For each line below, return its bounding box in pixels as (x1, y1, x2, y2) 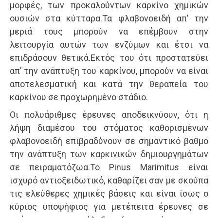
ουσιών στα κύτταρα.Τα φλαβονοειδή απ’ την (10, 13, 208, 23)
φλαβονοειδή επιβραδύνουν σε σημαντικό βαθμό (10, 136, 208, 146)
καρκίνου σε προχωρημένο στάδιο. (10, 92, 148, 102)
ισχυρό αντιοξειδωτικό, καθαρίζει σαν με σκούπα (10, 175, 208, 185)
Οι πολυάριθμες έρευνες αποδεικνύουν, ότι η (10, 109, 208, 120)
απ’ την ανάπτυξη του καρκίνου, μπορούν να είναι (10, 66, 208, 76)
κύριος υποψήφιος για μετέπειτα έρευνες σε (10, 201, 208, 212)
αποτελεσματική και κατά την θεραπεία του (10, 79, 208, 89)
